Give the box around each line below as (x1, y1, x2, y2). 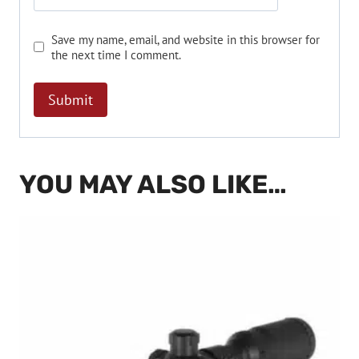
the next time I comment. (51, 46, 182, 63)
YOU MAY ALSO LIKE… (19, 169, 287, 200)
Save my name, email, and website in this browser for (51, 30, 321, 47)
